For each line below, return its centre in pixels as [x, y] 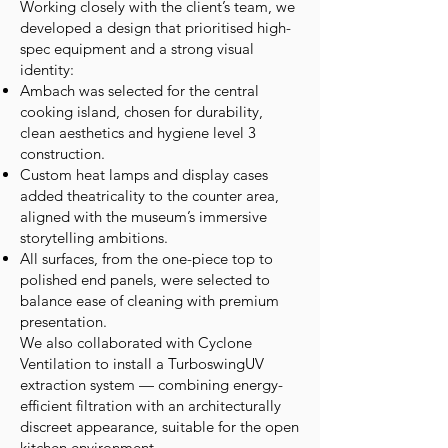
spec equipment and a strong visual [137, 48]
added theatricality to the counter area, [149, 195]
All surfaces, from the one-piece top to [146, 258]
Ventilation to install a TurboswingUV [142, 363]
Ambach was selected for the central [139, 90]
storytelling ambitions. [94, 237]
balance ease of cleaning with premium [149, 300]
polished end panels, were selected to [145, 279]
